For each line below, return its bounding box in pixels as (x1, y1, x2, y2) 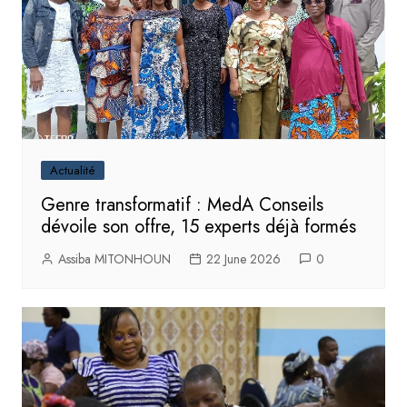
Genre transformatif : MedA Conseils (40, 191, 323, 218)
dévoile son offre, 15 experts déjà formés (40, 213, 356, 240)
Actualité (49, 161, 95, 179)
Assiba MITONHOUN (57, 249, 171, 268)
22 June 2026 (205, 249, 281, 268)
